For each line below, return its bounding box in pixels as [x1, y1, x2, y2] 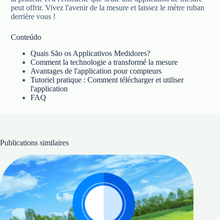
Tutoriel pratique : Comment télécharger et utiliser [30, 75, 184, 84]
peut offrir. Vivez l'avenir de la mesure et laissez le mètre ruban [11, 3, 205, 12]
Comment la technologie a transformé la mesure [30, 57, 178, 66]
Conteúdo [11, 32, 42, 41]
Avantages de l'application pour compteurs [30, 66, 162, 75]
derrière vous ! [11, 12, 56, 21]
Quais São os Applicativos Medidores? [30, 49, 151, 57]
